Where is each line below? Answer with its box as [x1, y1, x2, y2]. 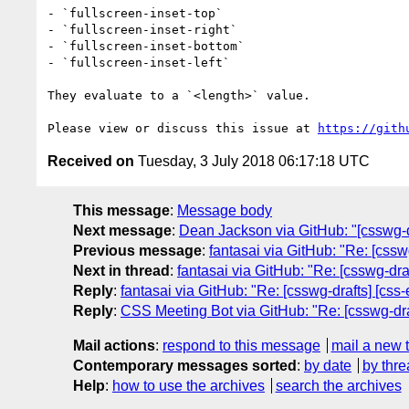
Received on [47, 152, 134, 169]
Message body [177, 202, 272, 218]
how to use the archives [112, 377, 265, 393]
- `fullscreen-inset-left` [47, 55, 230, 69]
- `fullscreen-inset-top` [47, 5, 223, 20]
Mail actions [73, 337, 155, 353]
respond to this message [163, 337, 320, 353]
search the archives [275, 377, 402, 393]
